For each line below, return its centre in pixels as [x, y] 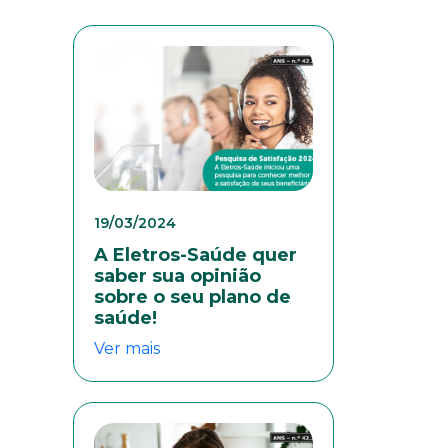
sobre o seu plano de [192, 297]
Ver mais [127, 349]
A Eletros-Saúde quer [195, 255]
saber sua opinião [177, 276]
